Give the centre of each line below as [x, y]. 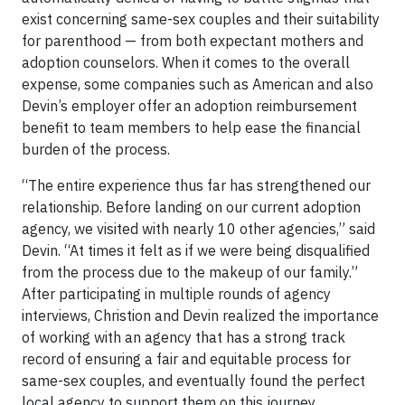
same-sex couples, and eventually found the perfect [193, 381]
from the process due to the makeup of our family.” [190, 272]
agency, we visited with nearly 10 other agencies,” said [198, 229]
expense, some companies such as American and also [198, 84]
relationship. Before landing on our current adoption [191, 207]
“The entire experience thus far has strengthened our [196, 185]
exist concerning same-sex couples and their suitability [201, 19]
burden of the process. [96, 149]
